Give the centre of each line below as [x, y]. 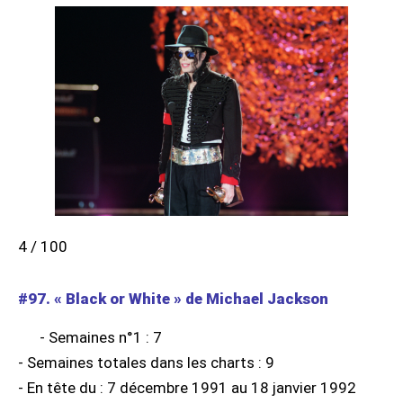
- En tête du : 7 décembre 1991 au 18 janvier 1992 [187, 388]
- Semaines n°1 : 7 [101, 338]
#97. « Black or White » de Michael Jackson [173, 299]
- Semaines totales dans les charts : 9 [146, 363]
